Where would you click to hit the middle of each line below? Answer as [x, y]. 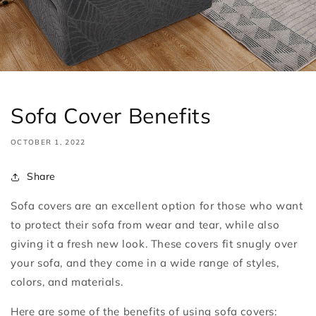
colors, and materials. [67, 282]
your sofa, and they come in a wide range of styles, [145, 263]
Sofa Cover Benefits [111, 116]
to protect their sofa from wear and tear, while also [145, 225]
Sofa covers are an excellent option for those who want [157, 206]
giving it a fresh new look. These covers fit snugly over [154, 244]
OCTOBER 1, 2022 [48, 142]
